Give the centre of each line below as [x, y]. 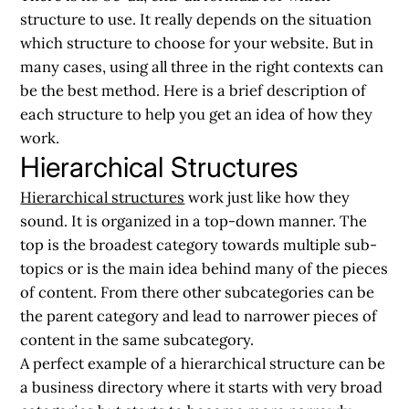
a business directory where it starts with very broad [202, 387]
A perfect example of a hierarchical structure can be [203, 363]
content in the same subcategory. [137, 339]
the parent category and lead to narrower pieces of [199, 315]
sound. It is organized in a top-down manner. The [194, 220]
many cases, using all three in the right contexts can [202, 66]
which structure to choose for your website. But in [197, 42]
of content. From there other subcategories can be [198, 292]
